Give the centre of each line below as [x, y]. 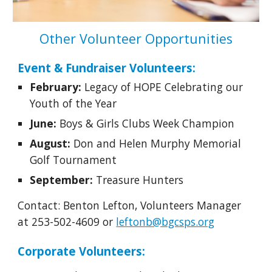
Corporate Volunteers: [82, 251]
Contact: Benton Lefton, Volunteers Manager [130, 206]
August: [52, 144]
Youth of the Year [73, 104]
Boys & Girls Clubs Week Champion [147, 124]
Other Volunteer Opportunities [136, 39]
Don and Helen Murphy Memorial [158, 144]
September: [63, 180]
